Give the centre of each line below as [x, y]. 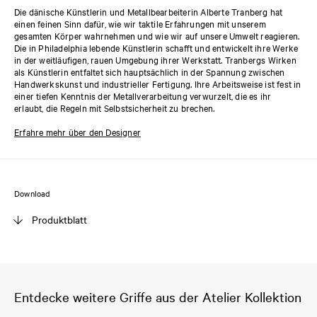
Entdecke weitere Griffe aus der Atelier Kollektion [158, 297]
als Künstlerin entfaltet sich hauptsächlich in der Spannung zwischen [150, 72]
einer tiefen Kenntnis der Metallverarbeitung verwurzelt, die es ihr [143, 96]
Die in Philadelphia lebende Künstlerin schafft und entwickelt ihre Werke [156, 48]
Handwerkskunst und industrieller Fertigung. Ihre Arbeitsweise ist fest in [158, 84]
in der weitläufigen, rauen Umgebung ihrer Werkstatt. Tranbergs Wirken [155, 60]
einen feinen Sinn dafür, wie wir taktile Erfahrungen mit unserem [140, 24]
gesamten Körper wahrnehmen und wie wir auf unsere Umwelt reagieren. [157, 36]
